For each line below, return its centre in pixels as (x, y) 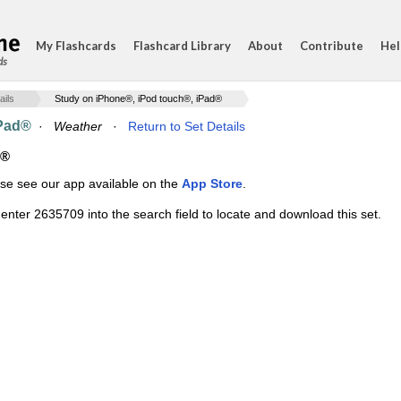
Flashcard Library (182, 46)
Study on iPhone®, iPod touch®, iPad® (138, 98)
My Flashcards (76, 46)
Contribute (332, 46)
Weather (78, 126)
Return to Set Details (187, 126)
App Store (212, 183)
